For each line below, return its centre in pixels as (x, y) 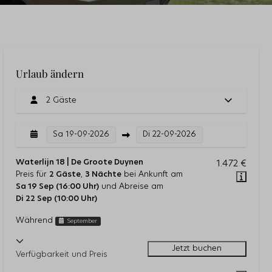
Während (36, 221)
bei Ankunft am (152, 175)
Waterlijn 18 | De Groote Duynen (80, 162)
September (82, 221)
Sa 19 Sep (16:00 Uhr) (57, 187)
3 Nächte (103, 175)
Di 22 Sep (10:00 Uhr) (56, 199)
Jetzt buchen (197, 249)
